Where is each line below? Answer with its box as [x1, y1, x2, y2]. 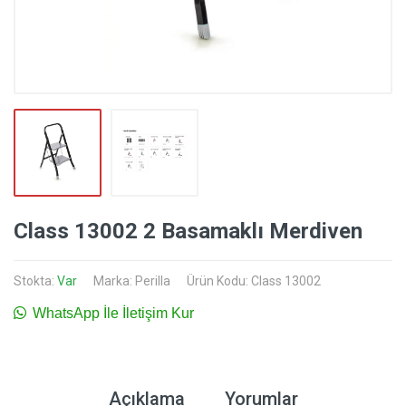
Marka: [93, 274, 135, 288]
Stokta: [14, 274, 57, 288]
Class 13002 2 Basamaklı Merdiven [14, 218, 362, 244]
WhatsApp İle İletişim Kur [29, 305, 194, 321]
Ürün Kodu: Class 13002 [187, 274, 321, 288]
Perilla [135, 274, 170, 288]
